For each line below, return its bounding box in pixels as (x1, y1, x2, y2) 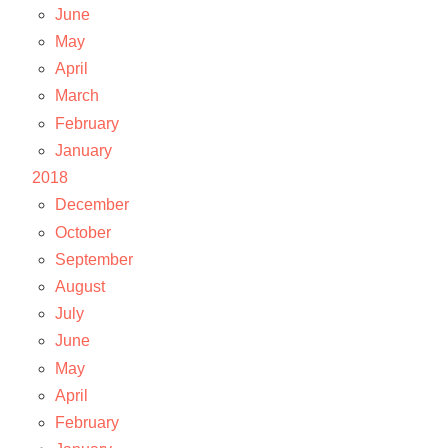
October (54, 223, 111, 241)
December (54, 196, 129, 214)
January (54, 141, 112, 159)
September (54, 250, 133, 268)
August (54, 277, 105, 295)
